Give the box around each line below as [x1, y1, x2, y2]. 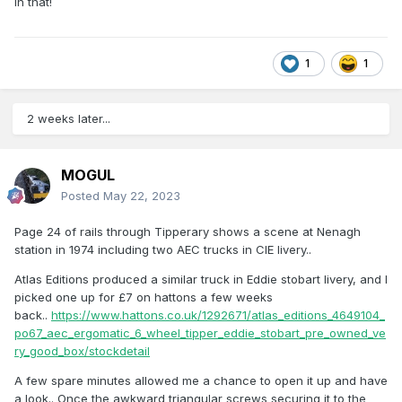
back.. [14, 308, 51, 323]
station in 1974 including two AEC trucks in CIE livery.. [14, 242, 311, 258]
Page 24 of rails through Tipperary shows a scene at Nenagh [14, 224, 361, 240]
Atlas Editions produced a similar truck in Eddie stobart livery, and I [14, 272, 388, 287]
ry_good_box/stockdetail [14, 344, 150, 359]
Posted [61, 188, 103, 204]
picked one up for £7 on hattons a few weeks [14, 290, 273, 305]
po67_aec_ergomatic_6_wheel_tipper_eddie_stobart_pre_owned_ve [14, 326, 386, 341]
